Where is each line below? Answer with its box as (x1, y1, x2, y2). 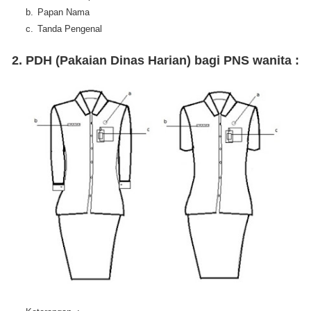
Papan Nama (37, 7, 90, 18)
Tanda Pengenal (37, 24, 102, 35)
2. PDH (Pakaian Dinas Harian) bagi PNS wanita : (12, 53, 299, 68)
